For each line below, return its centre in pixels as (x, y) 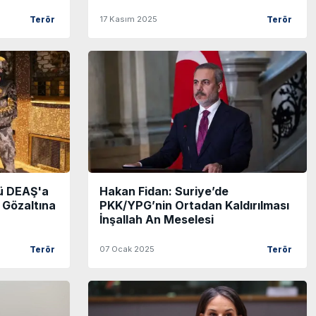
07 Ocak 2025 (127, 249)
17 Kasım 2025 (128, 19)
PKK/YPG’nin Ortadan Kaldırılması (194, 205)
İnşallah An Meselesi (157, 219)
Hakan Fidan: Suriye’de (164, 191)
